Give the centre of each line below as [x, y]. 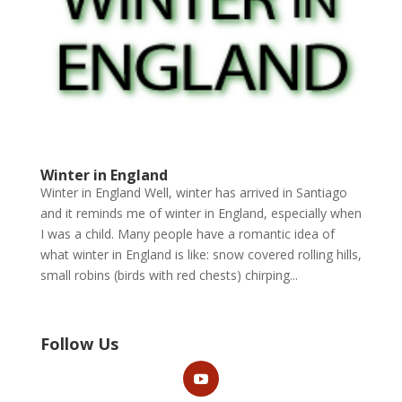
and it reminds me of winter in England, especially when [201, 213]
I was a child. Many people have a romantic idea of [187, 233]
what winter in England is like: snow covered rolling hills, [201, 254]
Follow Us [79, 343]
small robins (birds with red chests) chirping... [169, 275]
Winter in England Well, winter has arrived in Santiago [193, 192]
